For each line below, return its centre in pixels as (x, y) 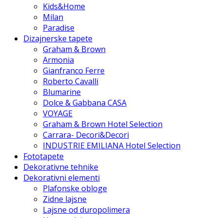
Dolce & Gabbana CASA (85, 102)
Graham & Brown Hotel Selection (103, 124)
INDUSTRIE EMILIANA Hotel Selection (112, 145)
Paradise (59, 27)
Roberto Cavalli (71, 81)
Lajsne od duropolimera (86, 209)
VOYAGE (58, 113)
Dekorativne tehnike (61, 167)
